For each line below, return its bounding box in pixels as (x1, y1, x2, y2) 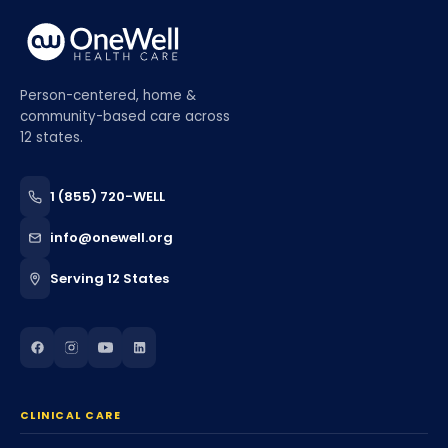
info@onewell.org (50, 228, 173, 247)
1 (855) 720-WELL (50, 187, 165, 206)
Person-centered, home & (20, 86, 196, 105)
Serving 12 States (50, 269, 169, 288)
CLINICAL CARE (20, 408, 122, 423)
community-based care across (20, 107, 230, 126)
